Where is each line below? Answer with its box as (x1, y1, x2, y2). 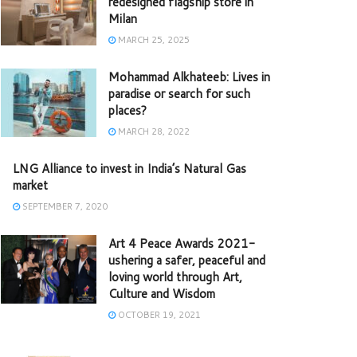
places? (108, 102, 147, 120)
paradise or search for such (108, 85, 250, 103)
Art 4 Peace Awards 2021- (108, 235, 255, 253)
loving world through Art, (108, 269, 242, 286)
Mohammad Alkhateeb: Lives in (108, 69, 270, 86)
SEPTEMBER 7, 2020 (20, 200, 108, 214)
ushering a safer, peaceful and (108, 252, 265, 269)
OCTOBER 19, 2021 (116, 308, 201, 322)
